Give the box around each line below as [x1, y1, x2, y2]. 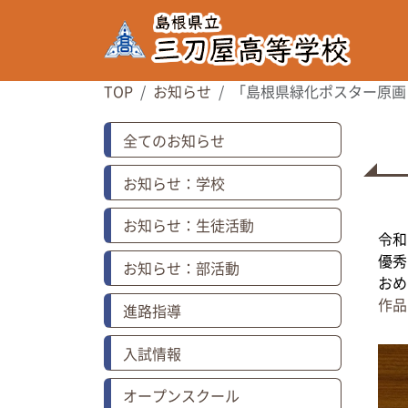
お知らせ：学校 [122, 171, 225, 194]
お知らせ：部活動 [122, 257, 240, 280]
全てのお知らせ [122, 128, 225, 151]
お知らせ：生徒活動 [122, 214, 254, 237]
